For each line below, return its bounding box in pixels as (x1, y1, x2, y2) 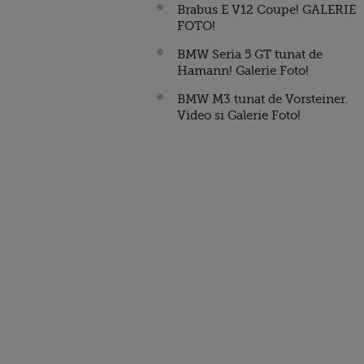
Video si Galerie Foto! (177, 108, 301, 123)
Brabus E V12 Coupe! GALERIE (177, 2, 356, 17)
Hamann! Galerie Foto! (177, 63, 309, 78)
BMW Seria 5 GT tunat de (177, 47, 323, 62)
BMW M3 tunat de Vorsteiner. (177, 92, 349, 106)
